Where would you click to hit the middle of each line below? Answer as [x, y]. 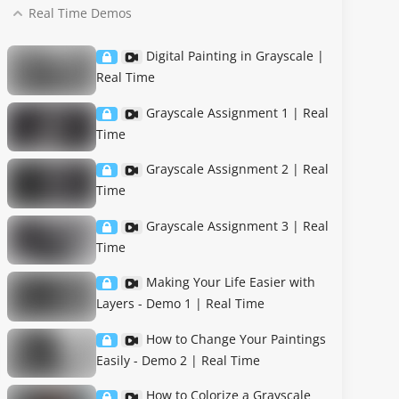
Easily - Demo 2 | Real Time [178, 360]
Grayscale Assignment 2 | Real [237, 169]
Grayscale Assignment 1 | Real [237, 112]
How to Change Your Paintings [236, 338]
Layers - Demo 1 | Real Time [180, 304]
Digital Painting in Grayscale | [235, 56]
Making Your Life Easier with [231, 282]
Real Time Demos [80, 13]
